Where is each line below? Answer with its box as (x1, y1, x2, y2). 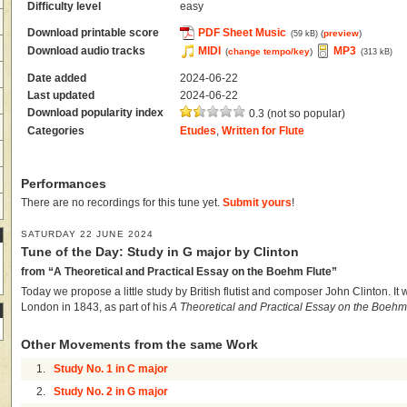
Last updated (27, 89, 95, 101)
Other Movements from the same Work (21, 338, 258, 352)
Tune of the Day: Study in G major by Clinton (21, 245, 299, 260)
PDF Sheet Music (198, 26, 287, 38)
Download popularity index (27, 106, 164, 118)
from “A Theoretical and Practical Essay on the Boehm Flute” (21, 265, 337, 277)
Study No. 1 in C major (54, 363, 169, 375)
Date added (27, 72, 87, 84)
